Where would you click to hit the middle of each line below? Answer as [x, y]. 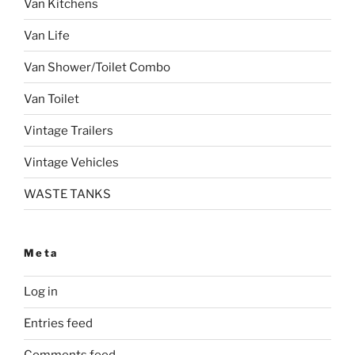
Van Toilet [52, 99]
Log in [41, 292]
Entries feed [58, 324]
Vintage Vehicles [71, 162]
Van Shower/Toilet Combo [97, 67]
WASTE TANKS [67, 194]
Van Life [47, 35]
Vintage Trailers [69, 130]
